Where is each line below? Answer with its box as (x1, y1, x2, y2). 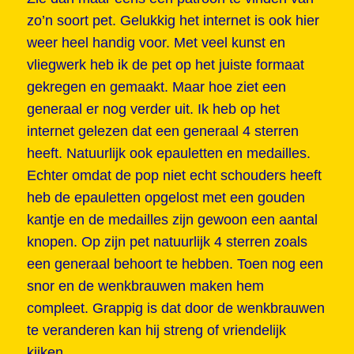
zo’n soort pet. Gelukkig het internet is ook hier (26, 12, 319, 28)
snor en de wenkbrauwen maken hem (26, 277, 264, 294)
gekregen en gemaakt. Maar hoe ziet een (26, 78, 286, 95)
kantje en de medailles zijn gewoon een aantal (26, 211, 318, 228)
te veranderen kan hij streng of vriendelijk (26, 322, 286, 338)
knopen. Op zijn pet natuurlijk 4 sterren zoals (26, 233, 307, 250)
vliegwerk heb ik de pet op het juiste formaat (26, 56, 304, 73)
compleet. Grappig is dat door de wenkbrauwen (26, 299, 325, 316)
